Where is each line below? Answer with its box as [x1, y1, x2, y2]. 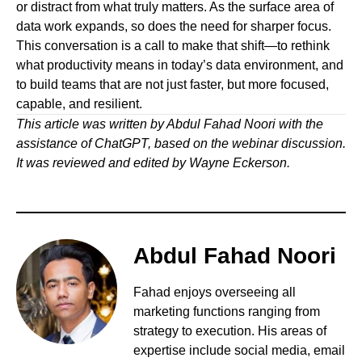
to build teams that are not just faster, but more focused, [16, 78, 329, 92]
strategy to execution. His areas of [133, 324, 327, 339]
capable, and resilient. [16, 97, 142, 112]
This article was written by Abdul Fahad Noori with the [16, 117, 323, 132]
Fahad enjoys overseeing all [133, 285, 297, 300]
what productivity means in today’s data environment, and [16, 58, 343, 73]
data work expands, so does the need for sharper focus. [16, 19, 331, 34]
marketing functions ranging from [133, 305, 321, 319]
